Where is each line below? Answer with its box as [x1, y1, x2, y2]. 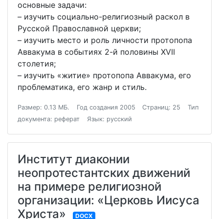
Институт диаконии [18, 152, 130, 167]
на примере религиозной [18, 179, 161, 194]
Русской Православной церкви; [18, 23, 141, 34]
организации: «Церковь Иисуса [18, 193, 199, 208]
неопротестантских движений [18, 166, 190, 180]
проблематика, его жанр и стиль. [18, 82, 147, 92]
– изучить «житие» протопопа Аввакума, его [18, 70, 191, 81]
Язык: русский [87, 115, 132, 123]
